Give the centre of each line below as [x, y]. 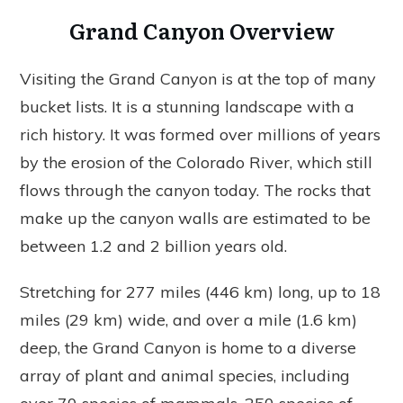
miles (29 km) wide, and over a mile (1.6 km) [188, 319]
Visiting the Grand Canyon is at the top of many [198, 78]
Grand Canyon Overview [201, 30]
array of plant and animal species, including [185, 375]
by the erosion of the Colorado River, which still [196, 162]
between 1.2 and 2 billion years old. [156, 246]
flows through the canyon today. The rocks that [195, 190]
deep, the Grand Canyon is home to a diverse [188, 347]
